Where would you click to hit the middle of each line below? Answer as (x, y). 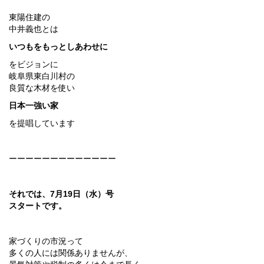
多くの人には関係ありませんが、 (71, 253)
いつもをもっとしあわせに (58, 46)
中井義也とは (34, 29)
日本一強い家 (34, 105)
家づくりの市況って (46, 241)
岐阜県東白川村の (42, 76)
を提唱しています (42, 123)
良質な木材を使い (42, 88)
